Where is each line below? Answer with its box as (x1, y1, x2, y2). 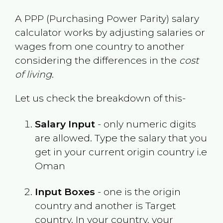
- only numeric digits (95, 117, 196, 130)
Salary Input (34, 117, 95, 130)
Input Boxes (34, 185, 95, 198)
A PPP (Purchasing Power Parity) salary (14, 12, 199, 25)
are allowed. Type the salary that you (34, 131, 207, 144)
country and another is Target (34, 199, 176, 212)
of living (14, 68, 52, 81)
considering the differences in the (14, 54, 179, 67)
